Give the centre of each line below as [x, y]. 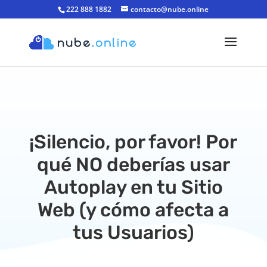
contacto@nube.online [170, 9]
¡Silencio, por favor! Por [133, 142]
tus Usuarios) [133, 232]
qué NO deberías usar [133, 164]
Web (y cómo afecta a [133, 210]
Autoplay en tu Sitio [133, 187]
